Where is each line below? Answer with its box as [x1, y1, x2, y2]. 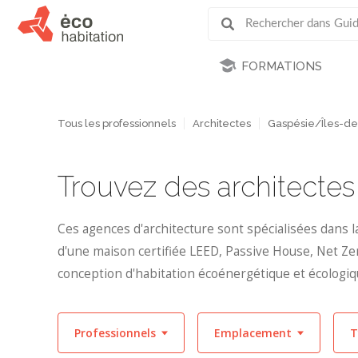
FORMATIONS [241, 59, 322, 74]
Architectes [193, 117, 251, 129]
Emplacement [214, 324, 292, 340]
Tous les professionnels [58, 117, 176, 129]
